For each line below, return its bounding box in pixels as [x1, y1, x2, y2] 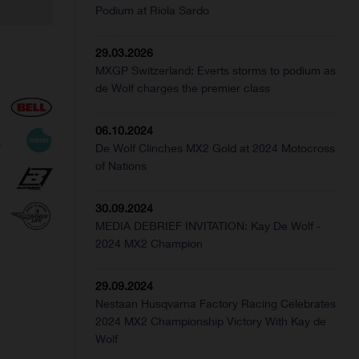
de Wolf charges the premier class [95, 81, 271, 95]
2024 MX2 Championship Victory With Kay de [95, 314, 327, 329]
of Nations [95, 159, 147, 173]
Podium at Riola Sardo [95, 3, 210, 18]
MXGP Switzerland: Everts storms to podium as [95, 63, 337, 78]
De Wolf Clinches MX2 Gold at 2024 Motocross [95, 141, 336, 155]
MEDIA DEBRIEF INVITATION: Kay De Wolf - [95, 219, 321, 233]
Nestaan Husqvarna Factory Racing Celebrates [95, 296, 337, 311]
